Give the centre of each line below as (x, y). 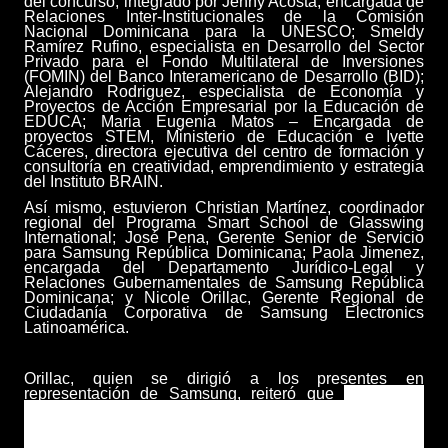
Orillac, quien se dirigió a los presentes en (224, 378)
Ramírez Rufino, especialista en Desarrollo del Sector (224, 46)
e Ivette (394, 136)
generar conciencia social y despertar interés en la (224, 423)
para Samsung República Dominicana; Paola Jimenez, (224, 252)
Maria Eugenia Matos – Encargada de (262, 121)
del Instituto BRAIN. (93, 181)
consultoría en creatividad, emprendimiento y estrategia (224, 166)
